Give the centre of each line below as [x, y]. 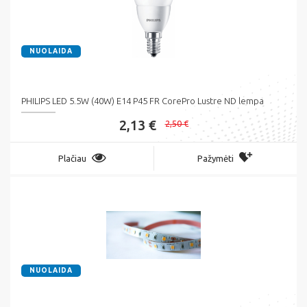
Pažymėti [216, 159]
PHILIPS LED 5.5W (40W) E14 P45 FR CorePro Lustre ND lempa [143, 101]
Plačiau [72, 159]
